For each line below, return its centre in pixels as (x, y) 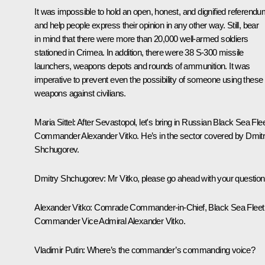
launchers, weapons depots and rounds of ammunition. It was (142, 66)
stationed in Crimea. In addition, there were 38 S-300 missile (139, 52)
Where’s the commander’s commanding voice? (171, 250)
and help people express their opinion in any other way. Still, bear (147, 25)
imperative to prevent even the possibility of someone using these (149, 79)
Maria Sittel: (56, 122)
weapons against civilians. (80, 93)
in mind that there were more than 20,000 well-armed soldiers (141, 38)
